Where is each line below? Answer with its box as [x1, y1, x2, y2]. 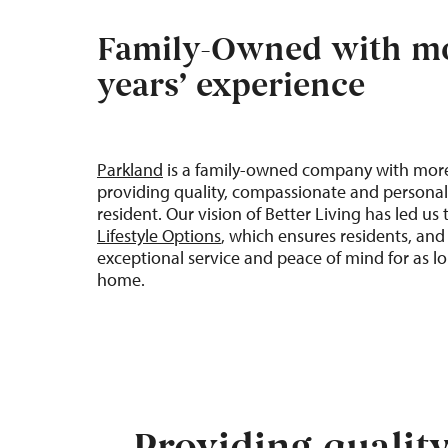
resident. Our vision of [97, 202, 261, 225]
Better [265, 202, 311, 225]
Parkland [97, 158, 163, 181]
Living [311, 202, 365, 225]
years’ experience [97, 66, 365, 107]
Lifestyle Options [97, 224, 221, 247]
